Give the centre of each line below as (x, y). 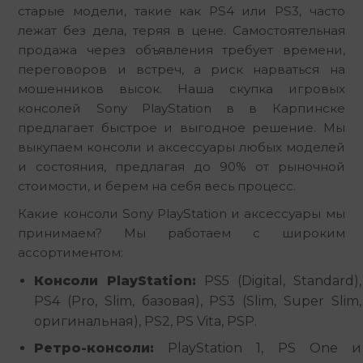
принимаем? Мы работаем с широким (181, 233)
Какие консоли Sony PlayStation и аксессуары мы (181, 213)
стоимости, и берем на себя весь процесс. (157, 186)
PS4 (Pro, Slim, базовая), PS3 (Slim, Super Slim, (198, 301)
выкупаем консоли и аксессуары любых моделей (181, 147)
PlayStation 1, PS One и (258, 348)
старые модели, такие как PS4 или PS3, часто (181, 11)
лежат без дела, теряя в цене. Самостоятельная (181, 30)
